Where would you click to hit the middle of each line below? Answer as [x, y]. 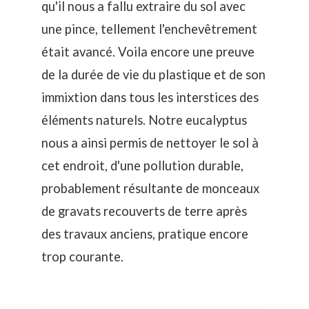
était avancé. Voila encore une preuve [148, 52]
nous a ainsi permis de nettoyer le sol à [150, 143]
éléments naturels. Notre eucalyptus [144, 120]
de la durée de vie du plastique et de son [153, 74]
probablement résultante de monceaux [150, 188]
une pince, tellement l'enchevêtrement [149, 29]
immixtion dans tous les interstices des [150, 97]
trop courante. [82, 257]
